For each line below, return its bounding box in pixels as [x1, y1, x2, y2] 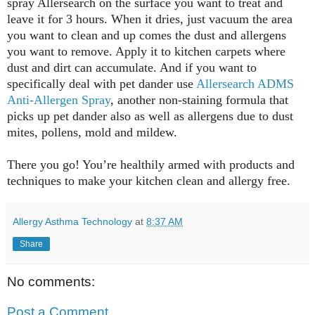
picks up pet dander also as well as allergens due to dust [7, 108, 293, 123]
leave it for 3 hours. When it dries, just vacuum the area [7, 11, 292, 26]
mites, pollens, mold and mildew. [7, 124, 177, 139]
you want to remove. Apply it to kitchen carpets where [7, 44, 285, 58]
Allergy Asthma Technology [13, 215, 132, 227]
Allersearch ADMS [196, 76, 294, 91]
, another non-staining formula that [110, 92, 288, 107]
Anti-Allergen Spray [7, 92, 110, 107]
